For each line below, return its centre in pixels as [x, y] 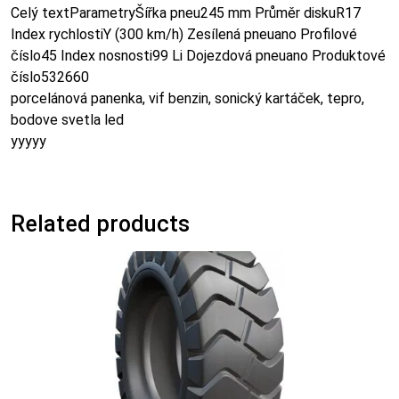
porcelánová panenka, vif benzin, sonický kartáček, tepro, [187, 98]
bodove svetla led [67, 119]
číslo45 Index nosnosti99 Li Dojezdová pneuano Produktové [198, 55]
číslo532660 [50, 77]
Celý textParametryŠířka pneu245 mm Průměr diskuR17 [186, 12]
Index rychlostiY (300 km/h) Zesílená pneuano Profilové [184, 34]
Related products [100, 224]
